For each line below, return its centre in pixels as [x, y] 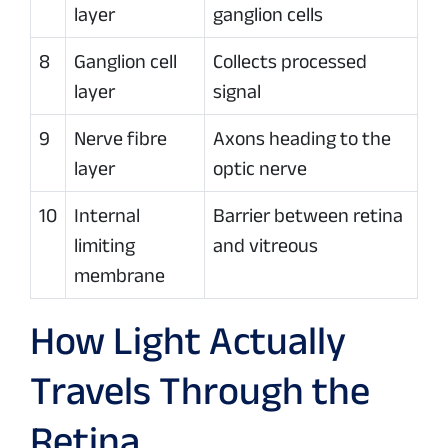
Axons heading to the [302, 138]
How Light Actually [188, 340]
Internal [107, 215]
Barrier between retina [308, 215]
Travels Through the [200, 390]
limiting [104, 245]
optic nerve [260, 168]
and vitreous [265, 245]
